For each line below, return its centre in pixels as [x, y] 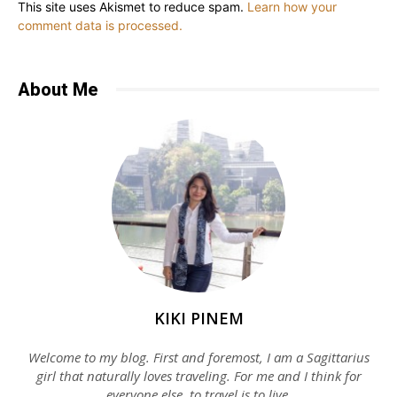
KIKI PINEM [198, 318]
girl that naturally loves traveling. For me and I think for [198, 375]
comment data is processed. [100, 25]
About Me [58, 89]
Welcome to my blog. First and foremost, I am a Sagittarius [198, 357]
